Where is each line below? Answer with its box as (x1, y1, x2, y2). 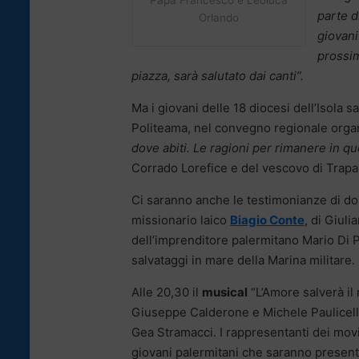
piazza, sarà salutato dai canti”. (131, 67, 304, 83)
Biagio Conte (230, 212, 305, 228)
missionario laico (131, 212, 230, 228)
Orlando (198, 11, 239, 25)
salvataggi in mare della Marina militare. (131, 252, 355, 268)
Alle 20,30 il (131, 284, 202, 300)
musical (202, 284, 248, 300)
